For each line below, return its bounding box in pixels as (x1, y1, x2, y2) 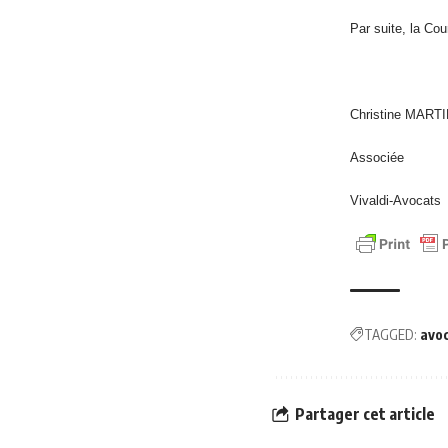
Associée (350, 150, 404, 165)
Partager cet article (295, 403, 435, 424)
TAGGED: (364, 326, 417, 343)
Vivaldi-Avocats (350, 193, 441, 208)
